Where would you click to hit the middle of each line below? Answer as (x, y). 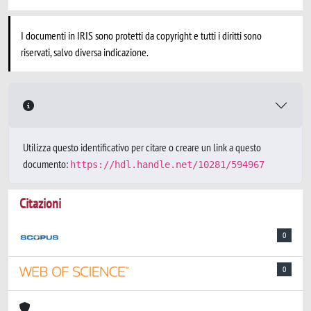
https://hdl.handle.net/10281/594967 (167, 165)
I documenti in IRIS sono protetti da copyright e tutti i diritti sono (141, 35)
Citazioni (40, 203)
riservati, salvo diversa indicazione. (85, 52)
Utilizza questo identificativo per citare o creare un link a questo (142, 147)
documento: (47, 164)
